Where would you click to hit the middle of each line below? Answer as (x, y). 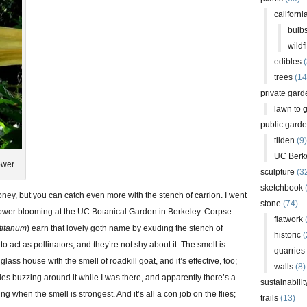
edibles (288, 62)
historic (287, 235)
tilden (284, 140)
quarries (290, 251)
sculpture (278, 172)
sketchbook (282, 188)
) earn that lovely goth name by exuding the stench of (125, 228)
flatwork (288, 219)
